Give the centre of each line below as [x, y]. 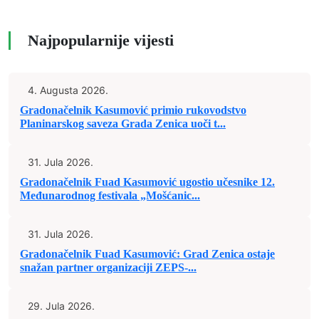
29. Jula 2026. [61, 306]
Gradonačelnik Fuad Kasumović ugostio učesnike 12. [147, 182]
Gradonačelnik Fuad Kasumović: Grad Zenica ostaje [147, 254]
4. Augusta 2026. [68, 90]
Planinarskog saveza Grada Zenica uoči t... [123, 124]
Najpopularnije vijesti [101, 41]
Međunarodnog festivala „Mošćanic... [110, 195]
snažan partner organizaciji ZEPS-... [108, 267]
